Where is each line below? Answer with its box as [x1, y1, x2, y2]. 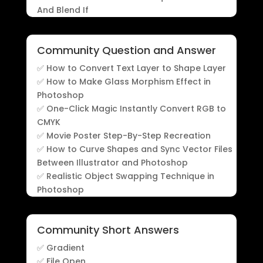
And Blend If [36, 4, 89, 16]
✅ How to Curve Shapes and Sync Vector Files [36, 143, 232, 156]
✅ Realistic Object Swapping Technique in [36, 170, 214, 183]
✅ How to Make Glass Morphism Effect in [36, 76, 211, 88]
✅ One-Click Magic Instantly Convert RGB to [36, 103, 226, 115]
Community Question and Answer [36, 43, 216, 58]
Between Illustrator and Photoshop [36, 157, 188, 169]
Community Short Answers [36, 222, 179, 238]
